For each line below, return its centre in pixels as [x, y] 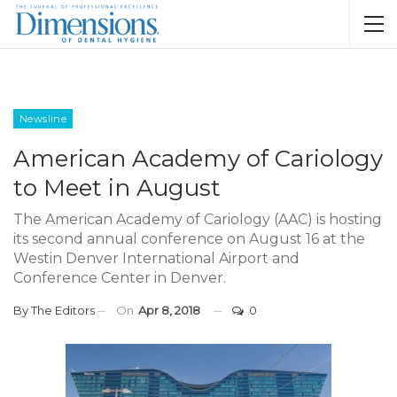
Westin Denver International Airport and [156, 258]
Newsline [43, 119]
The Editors [63, 310]
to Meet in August [117, 188]
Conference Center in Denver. [120, 278]
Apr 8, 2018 [169, 310]
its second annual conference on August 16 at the [189, 239]
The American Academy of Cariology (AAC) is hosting [198, 219]
